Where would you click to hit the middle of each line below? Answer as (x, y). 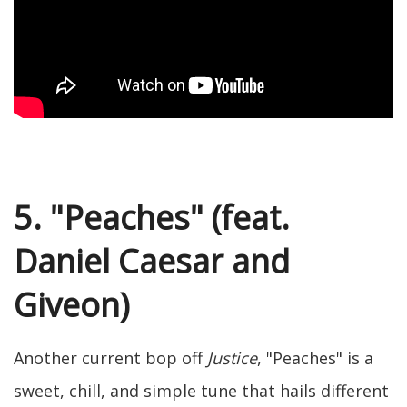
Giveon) (71, 304)
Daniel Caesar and (152, 261)
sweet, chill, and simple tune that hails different (201, 390)
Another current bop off (110, 357)
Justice (232, 357)
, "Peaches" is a (315, 357)
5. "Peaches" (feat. (152, 217)
